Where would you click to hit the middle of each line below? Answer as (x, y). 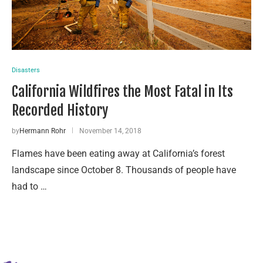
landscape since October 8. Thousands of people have (124, 170)
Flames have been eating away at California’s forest (118, 153)
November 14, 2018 (110, 131)
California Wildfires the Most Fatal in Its (122, 91)
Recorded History (60, 110)
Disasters (26, 70)
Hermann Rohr (43, 131)
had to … (29, 186)
